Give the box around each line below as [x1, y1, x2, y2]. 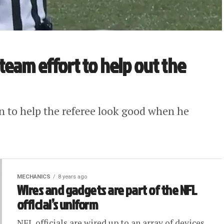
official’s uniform [17, 195, 98, 214]
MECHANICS [17, 173, 50, 180]
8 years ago [58, 173, 87, 180]
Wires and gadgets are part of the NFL [17, 180, 197, 199]
